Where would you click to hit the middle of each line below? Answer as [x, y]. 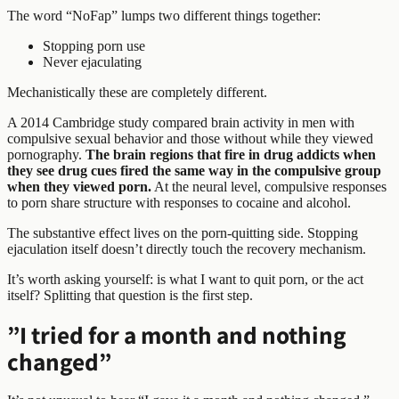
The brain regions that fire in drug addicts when [231, 155]
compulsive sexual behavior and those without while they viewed [190, 139]
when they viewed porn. [79, 187]
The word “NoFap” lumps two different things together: [164, 16]
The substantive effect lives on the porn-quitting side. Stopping [183, 233]
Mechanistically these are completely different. [137, 93]
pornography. [46, 155]
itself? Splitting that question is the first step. [130, 296]
